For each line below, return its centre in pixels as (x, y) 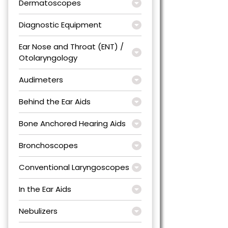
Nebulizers (38, 211)
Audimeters (41, 79)
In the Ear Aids (45, 189)
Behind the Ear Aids (55, 101)
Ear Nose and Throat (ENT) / (71, 46)
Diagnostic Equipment (60, 24)
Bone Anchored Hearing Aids (72, 123)
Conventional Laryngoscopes (74, 167)
